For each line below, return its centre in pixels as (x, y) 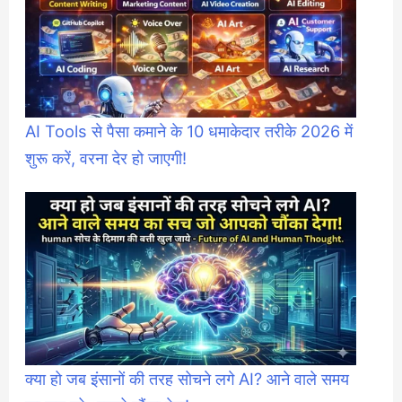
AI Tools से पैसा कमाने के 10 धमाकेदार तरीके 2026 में (189, 131)
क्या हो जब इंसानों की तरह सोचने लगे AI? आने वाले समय (188, 378)
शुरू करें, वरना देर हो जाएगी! (106, 157)
